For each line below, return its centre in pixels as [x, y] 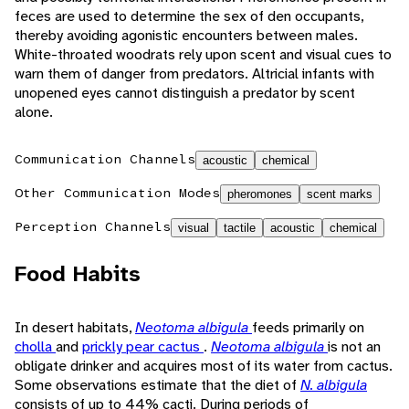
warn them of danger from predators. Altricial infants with [194, 74]
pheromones [260, 194]
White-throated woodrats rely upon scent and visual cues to [203, 55]
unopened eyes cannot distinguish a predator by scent [185, 93]
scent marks [340, 194]
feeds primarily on [308, 328]
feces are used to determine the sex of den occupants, [189, 16]
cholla [35, 347]
